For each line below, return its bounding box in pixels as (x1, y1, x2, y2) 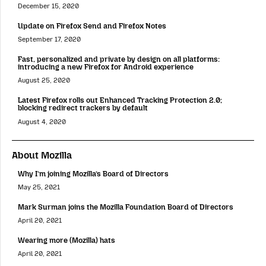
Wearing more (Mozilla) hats (18, 235, 115, 245)
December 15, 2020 (18, 2, 79, 11)
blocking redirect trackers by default (18, 103, 148, 113)
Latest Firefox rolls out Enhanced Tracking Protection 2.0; (18, 96, 222, 105)
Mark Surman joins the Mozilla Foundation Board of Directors (18, 202, 233, 211)
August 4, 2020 (18, 118, 66, 126)
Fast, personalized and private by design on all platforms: (18, 55, 220, 64)
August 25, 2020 (18, 77, 70, 85)
